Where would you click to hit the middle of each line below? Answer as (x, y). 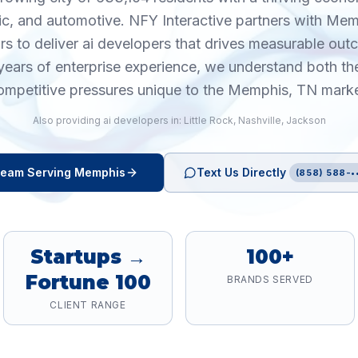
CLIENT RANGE (88, 305)
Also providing (68, 120)
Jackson (306, 120)
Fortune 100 (88, 282)
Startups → (88, 257)
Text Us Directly (241, 172)
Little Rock (208, 120)
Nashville (259, 120)
